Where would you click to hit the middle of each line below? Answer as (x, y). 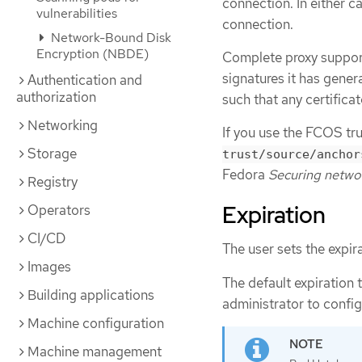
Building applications (91, 295)
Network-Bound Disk (109, 38)
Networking (63, 125)
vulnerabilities (77, 13)
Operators (59, 210)
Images (49, 267)
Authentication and (85, 80)
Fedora (245, 175)
